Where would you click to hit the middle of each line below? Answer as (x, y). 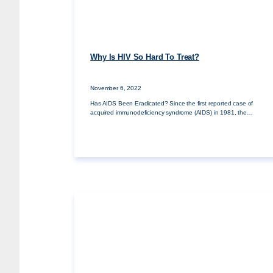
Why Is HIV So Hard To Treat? (145, 58)
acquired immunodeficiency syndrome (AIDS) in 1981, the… (172, 112)
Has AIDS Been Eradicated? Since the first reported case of (172, 103)
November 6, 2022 (116, 88)
